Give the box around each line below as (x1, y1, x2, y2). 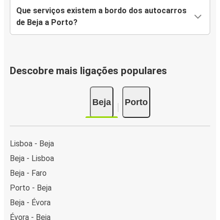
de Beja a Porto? (16, 18, 78, 27)
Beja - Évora (10, 197, 51, 207)
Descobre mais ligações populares (10, 65, 167, 77)
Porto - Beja (10, 183, 52, 192)
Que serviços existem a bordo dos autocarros (16, 6, 187, 16)
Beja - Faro (10, 168, 47, 178)
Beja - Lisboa (10, 153, 54, 163)
